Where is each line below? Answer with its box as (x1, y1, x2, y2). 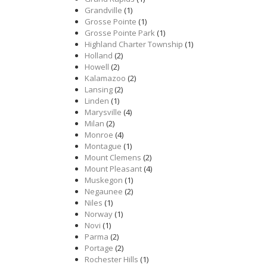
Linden (85, 95, 109, 106)
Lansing (85, 84, 113, 95)
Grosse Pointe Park (85, 27, 155, 38)
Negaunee (85, 186, 123, 197)
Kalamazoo (85, 73, 126, 83)
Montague (85, 141, 122, 151)
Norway (85, 209, 113, 219)
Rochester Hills (85, 254, 138, 265)
